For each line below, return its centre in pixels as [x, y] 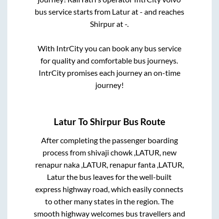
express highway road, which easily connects [109, 189]
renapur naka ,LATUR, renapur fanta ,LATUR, [109, 164]
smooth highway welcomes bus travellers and [109, 213]
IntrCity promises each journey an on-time [109, 73]
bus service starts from [73, 12]
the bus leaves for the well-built [119, 176]
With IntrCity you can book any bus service [109, 48]
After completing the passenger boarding [109, 140]
